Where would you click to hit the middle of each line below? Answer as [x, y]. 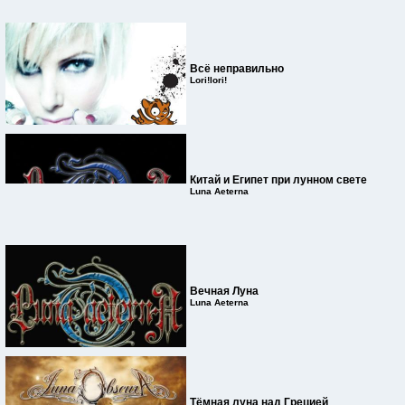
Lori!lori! [208, 80]
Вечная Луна [224, 291]
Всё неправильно [237, 69]
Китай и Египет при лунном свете [278, 180]
